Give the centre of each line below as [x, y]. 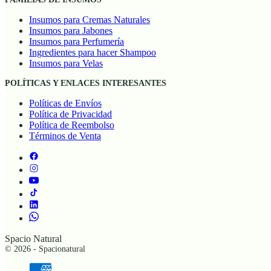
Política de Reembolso [72, 125]
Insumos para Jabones [71, 30]
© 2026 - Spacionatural [45, 249]
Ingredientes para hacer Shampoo [93, 52]
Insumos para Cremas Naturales [90, 19]
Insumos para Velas [66, 63]
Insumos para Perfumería [77, 41]
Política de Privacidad [70, 114]
